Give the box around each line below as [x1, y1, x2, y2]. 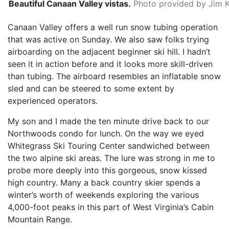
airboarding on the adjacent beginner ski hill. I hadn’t [8, 46, 211, 57]
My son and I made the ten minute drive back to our [8, 116, 209, 126]
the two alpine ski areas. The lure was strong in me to [8, 152, 215, 163]
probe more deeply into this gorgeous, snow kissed [8, 165, 207, 175]
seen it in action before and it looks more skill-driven [8, 58, 213, 69]
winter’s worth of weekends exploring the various [8, 189, 199, 200]
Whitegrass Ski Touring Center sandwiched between [8, 140, 210, 151]
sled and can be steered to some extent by [8, 83, 174, 94]
